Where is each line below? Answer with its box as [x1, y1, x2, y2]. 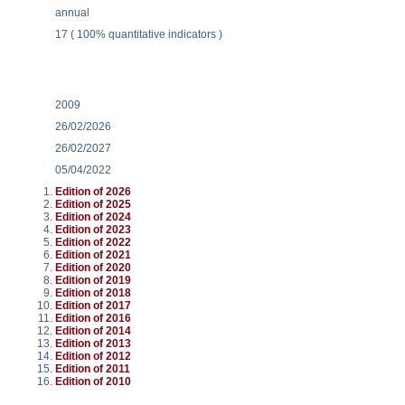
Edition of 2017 [54, 298, 131, 312]
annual [54, 5, 89, 19]
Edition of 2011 [54, 362, 130, 375]
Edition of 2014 [54, 324, 131, 337]
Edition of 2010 [54, 374, 131, 388]
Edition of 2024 [54, 210, 131, 223]
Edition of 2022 [54, 235, 131, 249]
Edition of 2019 [54, 273, 131, 287]
